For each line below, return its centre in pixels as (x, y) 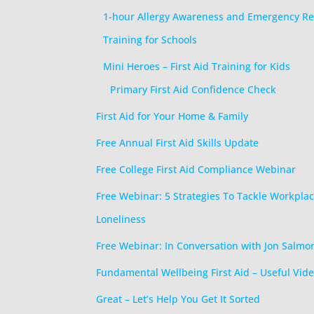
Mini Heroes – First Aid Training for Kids (197, 66)
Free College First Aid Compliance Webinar (196, 169)
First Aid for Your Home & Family (172, 116)
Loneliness (121, 219)
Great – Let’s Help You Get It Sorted (178, 299)
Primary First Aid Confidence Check (193, 89)
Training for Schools (150, 40)
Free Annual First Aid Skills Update (177, 143)
